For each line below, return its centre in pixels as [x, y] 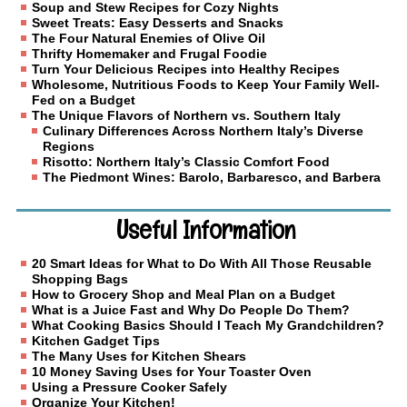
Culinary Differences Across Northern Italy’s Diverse [203, 131]
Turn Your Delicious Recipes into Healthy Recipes [186, 69]
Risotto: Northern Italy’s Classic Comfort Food [187, 162]
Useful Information [206, 230]
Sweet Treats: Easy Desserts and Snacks [158, 23]
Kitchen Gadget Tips [96, 341]
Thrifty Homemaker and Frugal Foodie [150, 54]
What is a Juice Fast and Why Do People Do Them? [191, 310]
